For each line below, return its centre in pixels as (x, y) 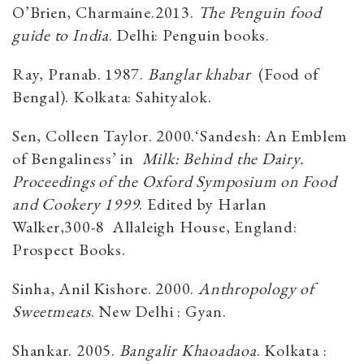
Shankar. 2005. (66, 351)
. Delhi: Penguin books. (189, 35)
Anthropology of (256, 289)
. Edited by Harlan (203, 204)
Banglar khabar (199, 74)
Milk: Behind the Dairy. (223, 159)
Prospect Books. (69, 250)
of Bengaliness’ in (77, 159)
